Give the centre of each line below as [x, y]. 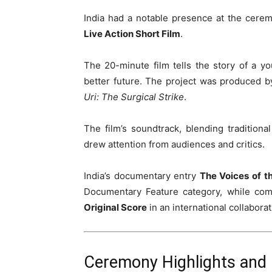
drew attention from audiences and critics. [174, 144]
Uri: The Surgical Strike [134, 97]
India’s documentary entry [142, 176]
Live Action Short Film [132, 34]
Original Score [115, 207]
